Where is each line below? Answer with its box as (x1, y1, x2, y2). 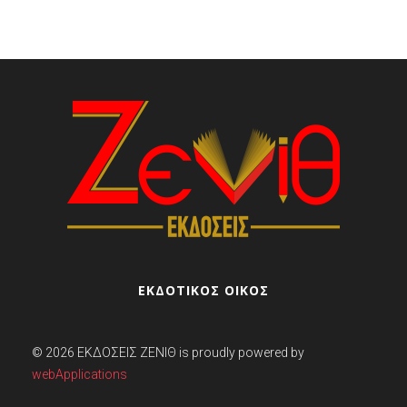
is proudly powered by (176, 344, 304, 360)
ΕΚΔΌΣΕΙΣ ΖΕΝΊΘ (77, 344, 176, 360)
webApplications (32, 366, 127, 382)
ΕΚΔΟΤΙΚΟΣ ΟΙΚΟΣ (138, 281, 269, 299)
